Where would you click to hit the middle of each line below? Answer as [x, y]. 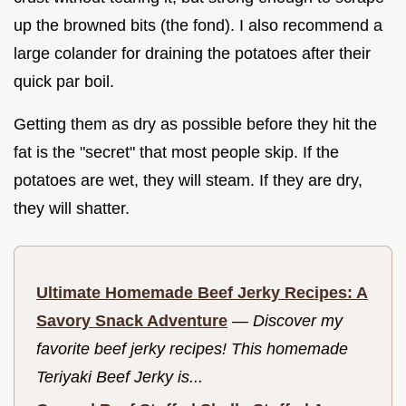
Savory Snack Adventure [132, 320]
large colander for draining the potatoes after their [192, 53]
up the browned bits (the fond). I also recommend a [198, 25]
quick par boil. [64, 81]
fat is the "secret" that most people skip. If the [176, 152]
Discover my [298, 320]
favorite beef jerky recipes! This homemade [192, 348]
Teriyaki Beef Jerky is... [120, 377]
